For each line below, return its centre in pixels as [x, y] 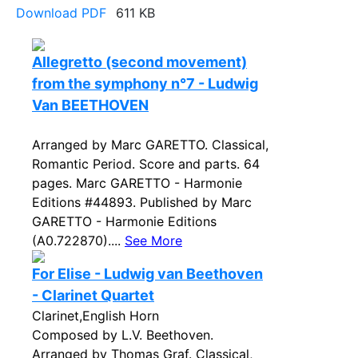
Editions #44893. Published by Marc [142, 202]
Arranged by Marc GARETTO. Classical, [150, 145]
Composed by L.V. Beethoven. [123, 335]
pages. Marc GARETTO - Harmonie [137, 183]
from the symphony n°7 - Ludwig [145, 84]
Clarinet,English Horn [95, 316]
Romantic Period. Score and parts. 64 [146, 164]
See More [153, 241]
